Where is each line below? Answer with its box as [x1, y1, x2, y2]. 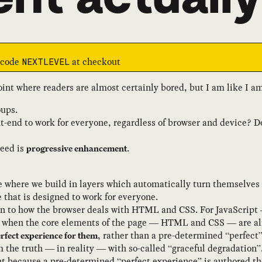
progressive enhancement [26, 142, 127, 154]
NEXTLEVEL [22, 57, 70, 67]
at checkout [70, 54, 120, 68]
